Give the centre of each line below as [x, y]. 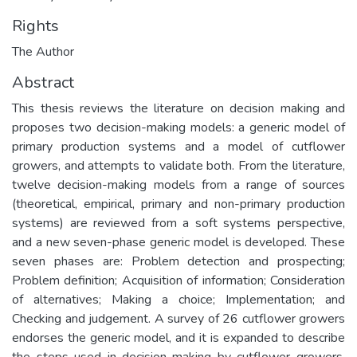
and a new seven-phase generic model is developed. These [178, 242]
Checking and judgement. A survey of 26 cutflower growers [178, 318]
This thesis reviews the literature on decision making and [178, 108]
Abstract [43, 82]
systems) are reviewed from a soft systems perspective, [178, 223]
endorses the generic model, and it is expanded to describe [178, 337]
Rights [35, 25]
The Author [43, 51]
